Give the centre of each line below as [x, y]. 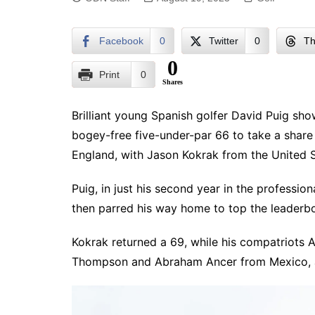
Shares [173, 82]
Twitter [224, 41]
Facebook [121, 41]
